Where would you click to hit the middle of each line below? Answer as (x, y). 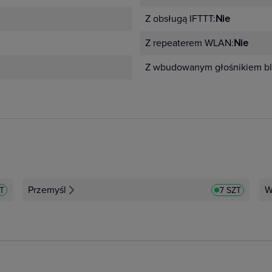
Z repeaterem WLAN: (189, 43)
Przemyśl (47, 190)
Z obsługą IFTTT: (180, 19)
